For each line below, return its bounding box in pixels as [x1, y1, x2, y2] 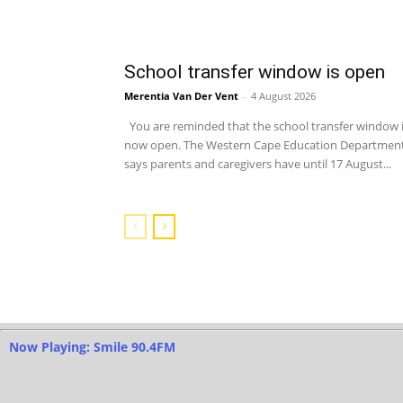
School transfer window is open [124, 61, 385, 84]
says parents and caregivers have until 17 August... [124, 156, 391, 173]
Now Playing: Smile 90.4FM [9, 338, 175, 356]
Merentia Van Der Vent [124, 89, 238, 103]
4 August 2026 [251, 89, 316, 103]
